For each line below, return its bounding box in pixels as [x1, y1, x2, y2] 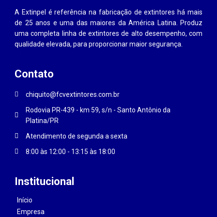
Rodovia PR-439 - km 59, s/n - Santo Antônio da [25, 106, 170, 114]
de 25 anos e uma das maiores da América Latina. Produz [15, 19, 202, 27]
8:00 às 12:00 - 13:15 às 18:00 [25, 148, 115, 155]
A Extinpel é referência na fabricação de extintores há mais [15, 8, 202, 16]
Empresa [17, 208, 45, 216]
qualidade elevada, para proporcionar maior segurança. [15, 40, 183, 48]
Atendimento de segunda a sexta [25, 132, 127, 140]
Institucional [15, 175, 75, 187]
